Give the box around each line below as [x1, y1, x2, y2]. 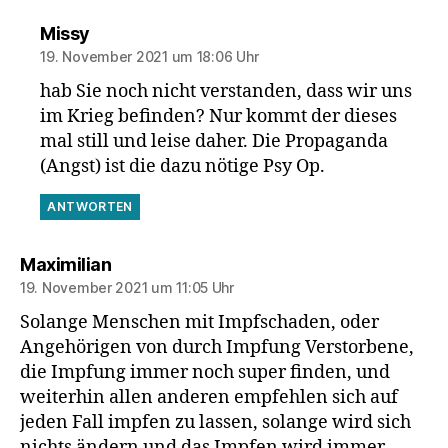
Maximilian [20, 254, 111, 276]
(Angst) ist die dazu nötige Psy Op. [40, 155, 326, 179]
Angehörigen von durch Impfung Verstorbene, [20, 336, 414, 360]
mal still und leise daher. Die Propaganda [40, 130, 389, 154]
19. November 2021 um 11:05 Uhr [20, 279, 234, 297]
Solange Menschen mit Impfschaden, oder [20, 311, 379, 335]
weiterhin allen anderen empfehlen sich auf [20, 386, 398, 410]
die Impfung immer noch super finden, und [20, 361, 390, 385]
